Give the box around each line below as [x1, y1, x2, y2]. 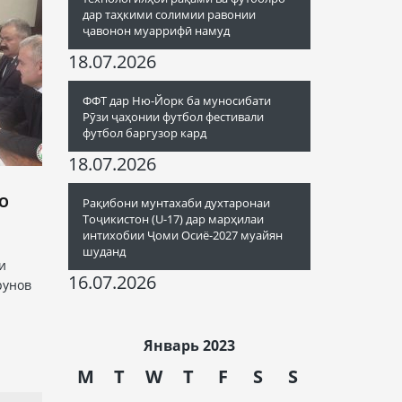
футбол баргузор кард [83, 125, 206, 141]
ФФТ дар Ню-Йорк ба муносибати [83, 92, 271, 109]
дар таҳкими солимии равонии [83, 6, 256, 22]
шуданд [83, 243, 126, 259]
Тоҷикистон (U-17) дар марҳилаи [83, 211, 264, 227]
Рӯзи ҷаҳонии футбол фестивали [83, 109, 264, 125]
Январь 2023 [144, 336, 235, 355]
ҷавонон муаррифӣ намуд [83, 22, 230, 39]
